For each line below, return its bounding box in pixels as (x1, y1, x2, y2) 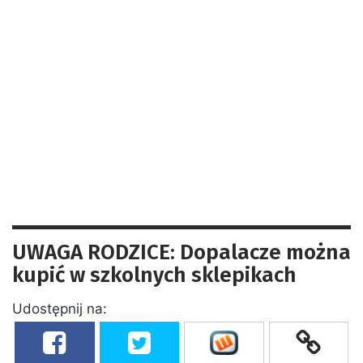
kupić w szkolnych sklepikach (12, 262, 297, 288)
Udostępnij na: (12, 300, 107, 317)
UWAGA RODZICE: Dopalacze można (12, 239, 351, 265)
